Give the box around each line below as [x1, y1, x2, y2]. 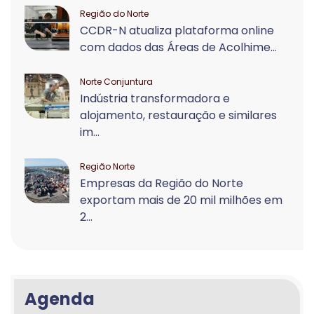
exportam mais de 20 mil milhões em [80, 192, 282, 208]
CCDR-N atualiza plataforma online [80, 22, 274, 39]
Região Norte [80, 161, 135, 172]
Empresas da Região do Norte [80, 175, 243, 191]
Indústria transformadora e [80, 90, 230, 107]
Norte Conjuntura [80, 76, 153, 88]
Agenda [25, 287, 95, 310]
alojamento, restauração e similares [80, 107, 277, 123]
